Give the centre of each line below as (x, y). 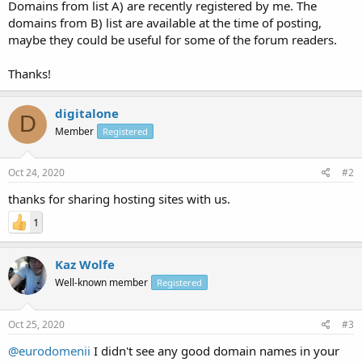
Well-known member (101, 282)
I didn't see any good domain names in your (215, 350)
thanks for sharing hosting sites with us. (119, 199)
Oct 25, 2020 (36, 324)
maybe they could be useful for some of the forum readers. (173, 39)
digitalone (87, 113)
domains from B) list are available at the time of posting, (165, 22)
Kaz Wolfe (85, 264)
